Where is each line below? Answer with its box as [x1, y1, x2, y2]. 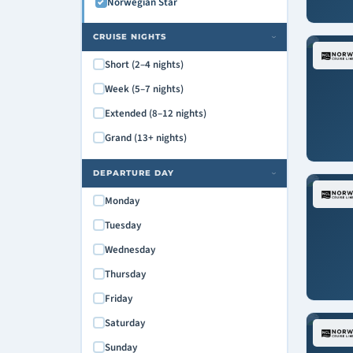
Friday [104, 291, 132, 306]
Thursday [104, 266, 146, 281]
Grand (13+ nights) [104, 130, 187, 145]
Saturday [104, 315, 145, 330]
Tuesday [104, 217, 141, 232]
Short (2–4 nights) [104, 57, 184, 72]
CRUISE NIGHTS [92, 31, 166, 42]
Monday [104, 193, 139, 208]
